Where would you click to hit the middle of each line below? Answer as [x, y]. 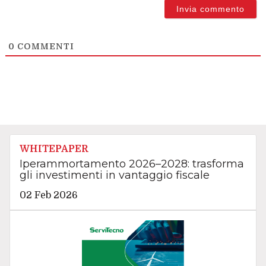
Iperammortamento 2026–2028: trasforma [132, 164]
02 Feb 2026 [48, 195]
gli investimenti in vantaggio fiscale [114, 175]
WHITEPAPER [54, 149]
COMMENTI [44, 46]
